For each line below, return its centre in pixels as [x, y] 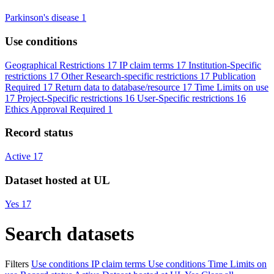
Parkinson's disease [42, 18]
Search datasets [69, 234]
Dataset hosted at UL [57, 180]
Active [18, 157]
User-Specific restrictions [185, 98]
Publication [234, 76]
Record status [39, 133]
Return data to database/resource [117, 87]
